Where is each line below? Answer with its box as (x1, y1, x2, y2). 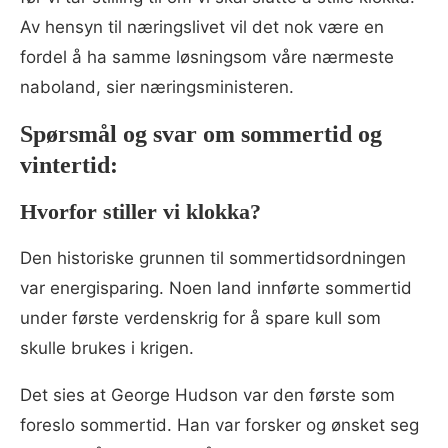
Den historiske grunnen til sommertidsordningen (20, 247, 406, 268)
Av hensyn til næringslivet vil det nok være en (20, 16, 384, 37)
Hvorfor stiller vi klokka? (20, 198, 267, 224)
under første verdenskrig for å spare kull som (20, 307, 381, 328)
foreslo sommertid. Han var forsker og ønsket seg (20, 414, 419, 435)
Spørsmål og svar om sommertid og (20, 120, 382, 147)
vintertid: (20, 151, 118, 178)
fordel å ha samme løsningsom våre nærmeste (20, 46, 394, 67)
